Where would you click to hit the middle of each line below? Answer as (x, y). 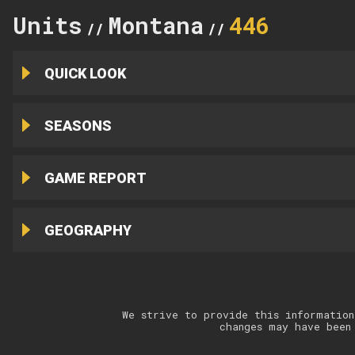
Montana (156, 25)
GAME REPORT (95, 177)
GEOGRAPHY (88, 230)
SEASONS (78, 125)
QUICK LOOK (85, 73)
